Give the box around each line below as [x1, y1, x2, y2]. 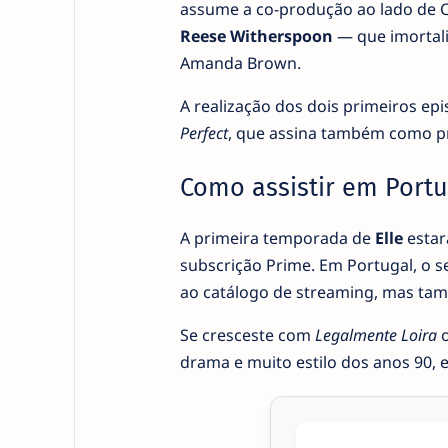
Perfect [179, 121, 228, 144]
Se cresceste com [179, 324, 315, 347]
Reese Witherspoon [179, 24, 333, 47]
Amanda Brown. [179, 51, 301, 74]
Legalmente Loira [314, 324, 437, 347]
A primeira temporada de [179, 227, 375, 250]
